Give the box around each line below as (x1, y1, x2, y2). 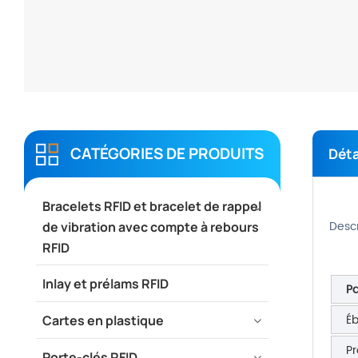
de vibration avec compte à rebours (42, 218, 259, 237)
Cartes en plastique (42, 311, 164, 329)
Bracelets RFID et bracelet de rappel (42, 197, 261, 216)
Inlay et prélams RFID (42, 274, 169, 292)
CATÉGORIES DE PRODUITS (70, 142, 264, 164)
